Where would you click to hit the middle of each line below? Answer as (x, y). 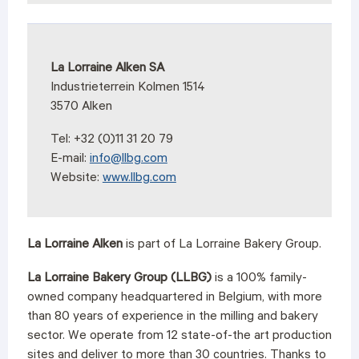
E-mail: (70, 160)
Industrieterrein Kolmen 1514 (127, 88)
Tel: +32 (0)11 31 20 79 (111, 141)
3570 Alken (81, 107)
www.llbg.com (139, 179)
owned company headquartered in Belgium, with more (174, 298)
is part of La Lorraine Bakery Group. (222, 246)
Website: (76, 179)
